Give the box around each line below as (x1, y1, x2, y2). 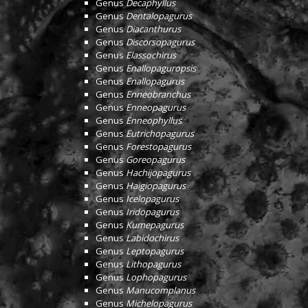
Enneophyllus (126, 114, 181, 126)
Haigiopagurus (126, 179, 186, 192)
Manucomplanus (126, 284, 195, 296)
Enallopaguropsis (126, 62, 196, 74)
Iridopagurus (126, 206, 179, 218)
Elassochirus (126, 49, 176, 61)
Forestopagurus (126, 140, 191, 153)
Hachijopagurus (126, 166, 190, 179)
